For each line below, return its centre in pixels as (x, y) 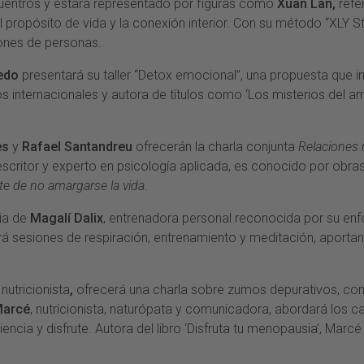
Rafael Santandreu (77, 147)
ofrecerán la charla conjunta (215, 147)
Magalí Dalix (67, 219)
